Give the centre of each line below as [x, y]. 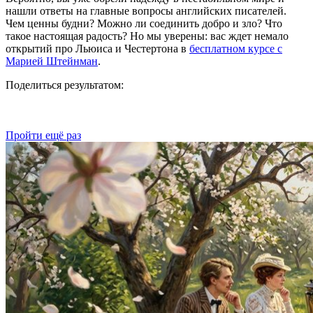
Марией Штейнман [52, 61]
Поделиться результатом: [65, 85]
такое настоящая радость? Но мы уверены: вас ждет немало [147, 36]
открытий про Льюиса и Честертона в [97, 48]
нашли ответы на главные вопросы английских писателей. [146, 10]
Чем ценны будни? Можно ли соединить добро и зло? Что [144, 23]
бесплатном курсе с [236, 48]
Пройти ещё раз [43, 135]
